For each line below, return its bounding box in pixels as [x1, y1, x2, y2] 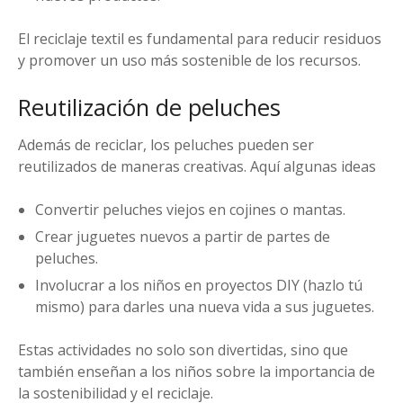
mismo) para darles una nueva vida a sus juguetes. [35, 297, 375, 318]
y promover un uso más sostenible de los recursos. [18, 49, 361, 70]
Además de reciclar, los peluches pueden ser [18, 134, 314, 155]
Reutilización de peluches [18, 91, 281, 123]
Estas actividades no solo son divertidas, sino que [18, 340, 348, 361]
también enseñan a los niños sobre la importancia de [18, 362, 375, 382]
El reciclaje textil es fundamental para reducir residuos [18, 28, 381, 49]
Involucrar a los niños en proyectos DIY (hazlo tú [35, 275, 363, 296]
